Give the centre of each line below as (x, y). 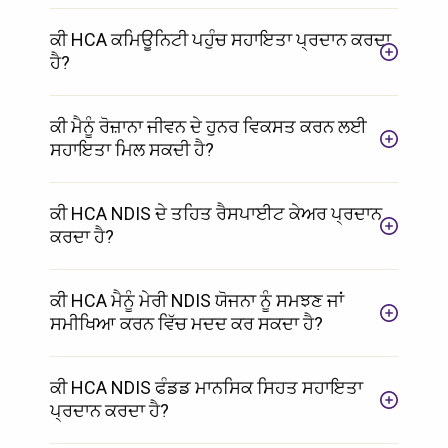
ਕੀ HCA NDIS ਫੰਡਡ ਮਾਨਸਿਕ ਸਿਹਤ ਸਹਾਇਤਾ (206, 387)
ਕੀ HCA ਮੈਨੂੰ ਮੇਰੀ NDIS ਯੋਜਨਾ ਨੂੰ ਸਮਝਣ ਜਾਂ (197, 300)
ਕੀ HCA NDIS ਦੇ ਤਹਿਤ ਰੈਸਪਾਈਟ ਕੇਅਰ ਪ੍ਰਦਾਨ (216, 213)
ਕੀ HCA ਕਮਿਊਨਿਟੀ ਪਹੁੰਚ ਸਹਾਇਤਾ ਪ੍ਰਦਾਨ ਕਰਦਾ (220, 39)
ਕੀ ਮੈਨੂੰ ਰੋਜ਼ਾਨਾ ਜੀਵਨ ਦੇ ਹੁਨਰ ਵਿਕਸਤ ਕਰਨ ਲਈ (208, 126)
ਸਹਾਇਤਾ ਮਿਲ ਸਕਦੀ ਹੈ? (132, 149)
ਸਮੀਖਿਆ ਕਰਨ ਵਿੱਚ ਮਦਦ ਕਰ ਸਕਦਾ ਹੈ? (186, 323)
